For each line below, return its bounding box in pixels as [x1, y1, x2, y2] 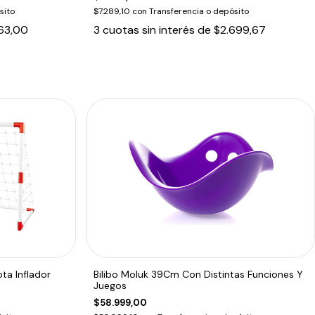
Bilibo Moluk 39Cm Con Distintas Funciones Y [94, 268, 304, 281]
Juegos [94, 279, 127, 292]
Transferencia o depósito [149, 5, 250, 17]
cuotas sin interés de [103, 22, 214, 37]
